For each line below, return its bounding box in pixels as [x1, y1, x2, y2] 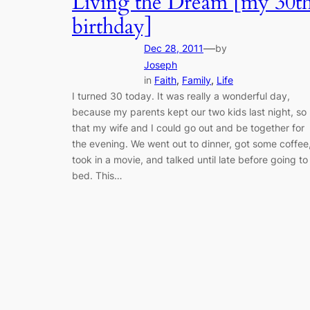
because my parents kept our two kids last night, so [72, 106, 307, 118]
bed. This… [72, 170, 122, 182]
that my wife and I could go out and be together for [72, 122, 304, 134]
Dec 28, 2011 [144, 42, 203, 55]
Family [182, 74, 211, 86]
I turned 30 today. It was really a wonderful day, [72, 90, 290, 102]
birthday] [72, 13, 152, 42]
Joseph [144, 59, 177, 71]
